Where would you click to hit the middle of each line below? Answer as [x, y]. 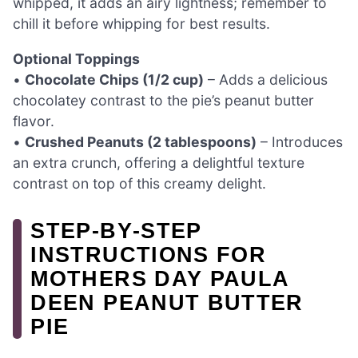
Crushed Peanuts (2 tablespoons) [141, 141]
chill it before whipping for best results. [141, 24]
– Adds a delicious [266, 79]
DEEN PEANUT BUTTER [167, 302]
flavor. [34, 121]
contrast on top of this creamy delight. [139, 183]
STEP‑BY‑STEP [116, 230]
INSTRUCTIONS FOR [149, 254]
